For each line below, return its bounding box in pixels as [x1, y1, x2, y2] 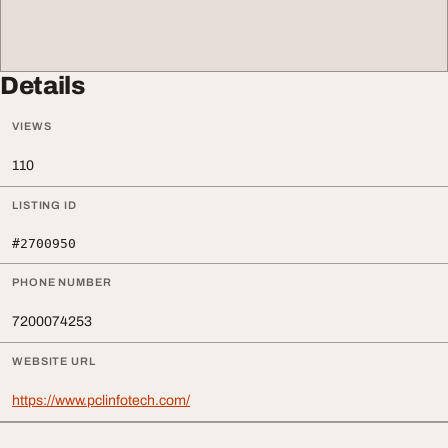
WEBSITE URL [12, 354, 96, 367]
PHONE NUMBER [12, 275, 112, 288]
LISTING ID [12, 198, 77, 211]
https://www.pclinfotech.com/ [12, 392, 190, 408]
